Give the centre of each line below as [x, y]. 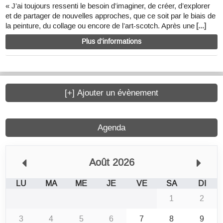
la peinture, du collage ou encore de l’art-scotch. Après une [100, 26]
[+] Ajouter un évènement [111, 93]
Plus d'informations [111, 42]
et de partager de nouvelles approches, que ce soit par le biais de [111, 16]
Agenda [111, 127]
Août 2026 [111, 162]
